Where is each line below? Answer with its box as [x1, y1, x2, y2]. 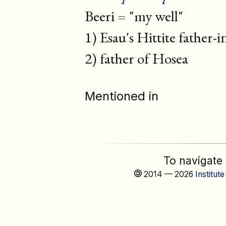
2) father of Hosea [85, 48, 188, 68]
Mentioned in [85, 88, 158, 103]
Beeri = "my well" [85, 6, 183, 26]
